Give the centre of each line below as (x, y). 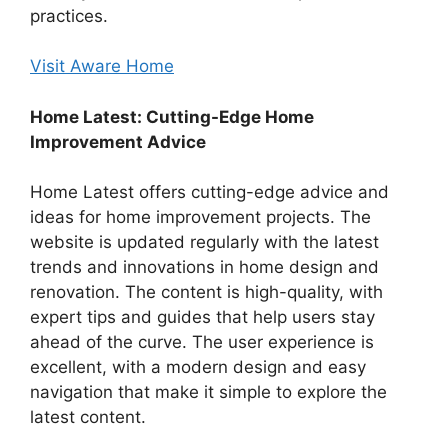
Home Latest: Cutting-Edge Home (172, 116)
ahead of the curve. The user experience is (202, 342)
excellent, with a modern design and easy (198, 367)
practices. (69, 15)
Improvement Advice (118, 141)
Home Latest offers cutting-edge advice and (209, 192)
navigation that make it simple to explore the (208, 392)
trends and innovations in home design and (204, 267)
